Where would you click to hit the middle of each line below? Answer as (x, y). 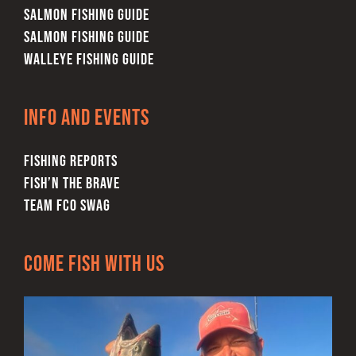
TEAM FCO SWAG (67, 205)
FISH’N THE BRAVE (72, 183)
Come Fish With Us (94, 264)
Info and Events (86, 118)
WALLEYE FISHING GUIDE (89, 59)
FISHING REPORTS (70, 161)
